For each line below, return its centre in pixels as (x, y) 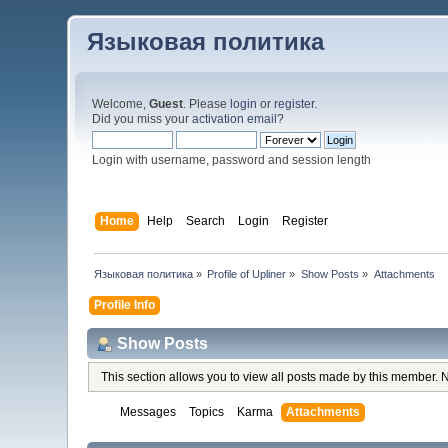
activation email (235, 119)
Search (206, 220)
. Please (207, 104)
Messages (147, 412)
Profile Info (124, 304)
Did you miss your (142, 119)
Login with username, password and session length (232, 160)
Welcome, (121, 104)
